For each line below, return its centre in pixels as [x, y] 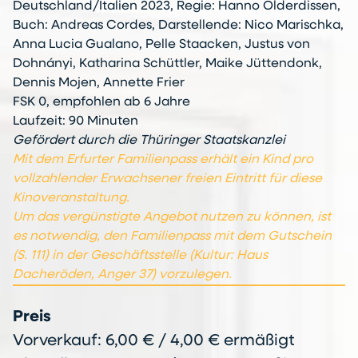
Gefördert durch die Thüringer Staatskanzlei [149, 141]
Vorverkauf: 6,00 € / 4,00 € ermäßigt [154, 342]
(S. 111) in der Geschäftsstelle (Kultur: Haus [140, 256]
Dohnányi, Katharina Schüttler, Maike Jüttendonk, [167, 64]
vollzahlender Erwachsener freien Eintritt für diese [167, 179]
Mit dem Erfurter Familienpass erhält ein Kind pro [163, 160]
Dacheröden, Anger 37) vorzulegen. [122, 275]
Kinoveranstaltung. [71, 199]
